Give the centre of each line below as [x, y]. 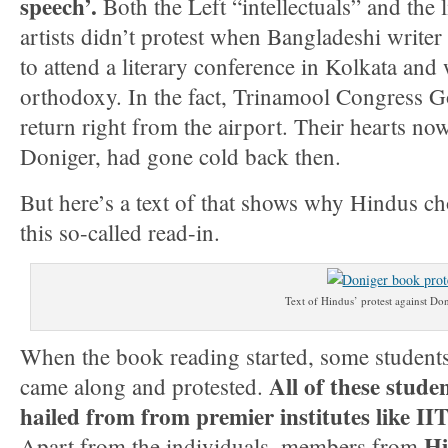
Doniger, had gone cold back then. [180, 156]
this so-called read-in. [120, 232]
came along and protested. [144, 386]
